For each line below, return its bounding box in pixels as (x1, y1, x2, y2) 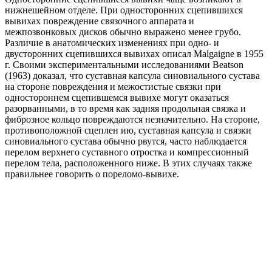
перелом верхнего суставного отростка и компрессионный (5, 147, 249, 158)
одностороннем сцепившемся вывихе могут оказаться (5, 92, 229, 103)
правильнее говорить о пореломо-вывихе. (5, 169, 179, 180)
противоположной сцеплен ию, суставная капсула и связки (5, 125, 251, 136)
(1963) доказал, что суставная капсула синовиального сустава (5, 70, 260, 81)
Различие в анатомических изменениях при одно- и (5, 38, 219, 49)
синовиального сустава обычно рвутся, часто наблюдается (5, 136, 246, 147)
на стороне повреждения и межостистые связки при (5, 81, 221, 92)
